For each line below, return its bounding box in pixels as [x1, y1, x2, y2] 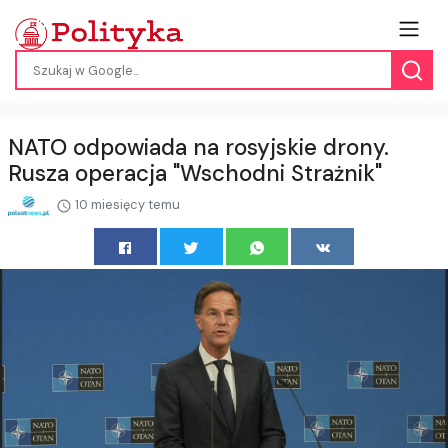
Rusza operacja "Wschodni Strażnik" [8, 159, 382, 189]
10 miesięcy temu [72, 196, 181, 214]
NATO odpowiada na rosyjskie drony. [8, 133, 389, 163]
